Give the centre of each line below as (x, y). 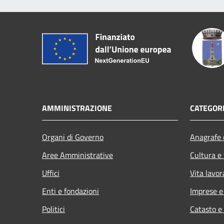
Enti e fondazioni (70, 191)
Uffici (51, 173)
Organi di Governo (73, 137)
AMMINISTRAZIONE (77, 108)
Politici (53, 209)
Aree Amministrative (77, 155)
